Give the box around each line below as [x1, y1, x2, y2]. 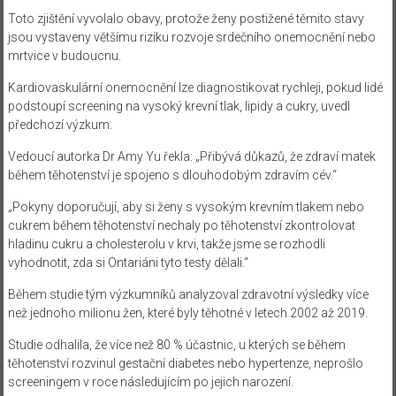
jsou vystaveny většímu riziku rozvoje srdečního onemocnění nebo [7, 29, 376, 44]
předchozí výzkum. [7, 117, 112, 132]
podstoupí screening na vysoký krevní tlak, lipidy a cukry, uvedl [7, 98, 350, 113]
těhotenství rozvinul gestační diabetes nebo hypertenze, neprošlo [7, 355, 363, 370]
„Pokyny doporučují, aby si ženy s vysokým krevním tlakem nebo [7, 199, 364, 214]
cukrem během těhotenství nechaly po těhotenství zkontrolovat [7, 217, 355, 232]
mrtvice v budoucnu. [7, 48, 121, 63]
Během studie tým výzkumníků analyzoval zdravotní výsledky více [7, 286, 369, 301]
